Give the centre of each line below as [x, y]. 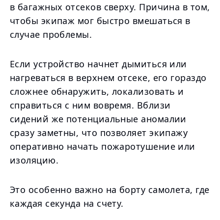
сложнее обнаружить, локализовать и [97, 91]
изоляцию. [34, 160]
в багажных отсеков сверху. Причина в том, [110, 7]
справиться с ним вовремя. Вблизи [90, 105]
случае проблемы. [51, 34]
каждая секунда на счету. [67, 203]
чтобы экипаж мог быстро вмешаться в [100, 21]
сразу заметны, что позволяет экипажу [99, 133]
